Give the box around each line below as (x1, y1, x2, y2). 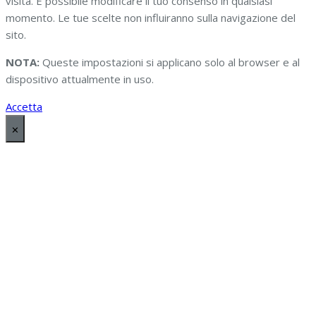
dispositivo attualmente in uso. (6, 71, 154, 86)
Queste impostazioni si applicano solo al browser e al (39, 54, 300, 69)
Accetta (6, 99, 42, 114)
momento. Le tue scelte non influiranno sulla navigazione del (6, 10, 296, 25)
